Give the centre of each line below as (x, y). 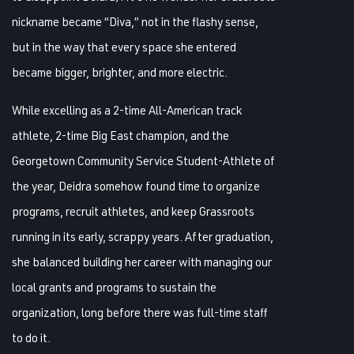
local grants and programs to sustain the (114, 287)
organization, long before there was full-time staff (140, 312)
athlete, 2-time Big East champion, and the (121, 135)
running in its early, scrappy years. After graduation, (143, 236)
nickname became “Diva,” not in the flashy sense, (135, 21)
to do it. (31, 337)
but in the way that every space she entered (124, 47)
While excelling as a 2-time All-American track (127, 110)
